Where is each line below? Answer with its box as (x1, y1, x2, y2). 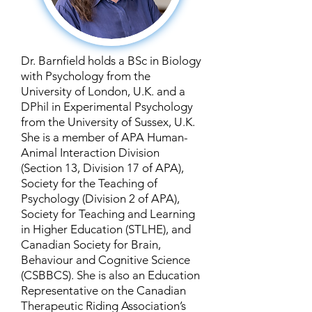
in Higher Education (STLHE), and (21, 222, 191, 236)
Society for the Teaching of (21, 176, 157, 190)
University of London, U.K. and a (21, 84, 185, 98)
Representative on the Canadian (21, 283, 186, 297)
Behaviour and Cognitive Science (21, 253, 190, 267)
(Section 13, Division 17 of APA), (21, 161, 184, 175)
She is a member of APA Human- (21, 130, 188, 144)
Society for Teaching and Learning (21, 207, 195, 221)
